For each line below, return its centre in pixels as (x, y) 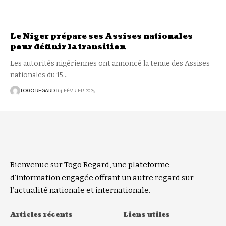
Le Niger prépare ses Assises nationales (101, 36)
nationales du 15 (37, 75)
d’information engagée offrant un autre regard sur (102, 177)
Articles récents (41, 215)
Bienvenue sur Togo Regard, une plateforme (90, 165)
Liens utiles (147, 215)
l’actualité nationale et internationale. (80, 190)
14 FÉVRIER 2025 (76, 91)
